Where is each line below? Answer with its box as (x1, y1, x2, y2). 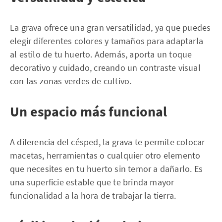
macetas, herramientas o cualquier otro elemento (10, 150, 201, 161)
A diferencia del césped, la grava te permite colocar (10, 136, 205, 148)
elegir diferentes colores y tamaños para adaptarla (10, 35, 204, 47)
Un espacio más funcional (10, 103, 167, 120)
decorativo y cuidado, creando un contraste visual (10, 62, 201, 73)
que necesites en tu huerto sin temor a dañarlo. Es (10, 163, 203, 174)
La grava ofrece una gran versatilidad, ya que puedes (10, 22, 211, 33)
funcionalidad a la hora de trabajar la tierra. (10, 190, 176, 201)
